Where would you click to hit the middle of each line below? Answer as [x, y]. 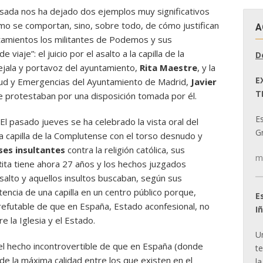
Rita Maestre [168, 68]
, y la [206, 68]
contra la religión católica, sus [126, 150]
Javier [204, 82]
